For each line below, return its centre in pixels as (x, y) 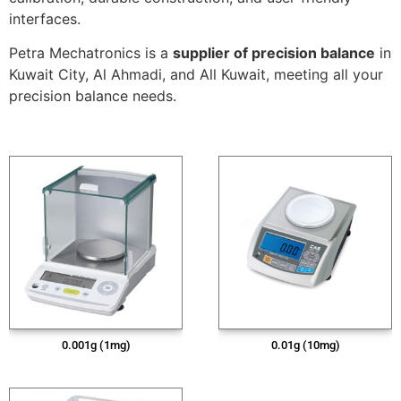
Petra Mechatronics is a (91, 53)
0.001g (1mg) (96, 345)
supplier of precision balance (274, 53)
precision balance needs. (93, 96)
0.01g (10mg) (305, 345)
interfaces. (45, 19)
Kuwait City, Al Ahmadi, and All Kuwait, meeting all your (196, 75)
